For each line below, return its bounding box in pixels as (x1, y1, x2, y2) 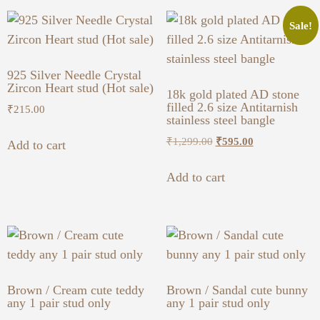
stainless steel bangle (166, 113, 275, 128)
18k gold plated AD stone (166, 87, 299, 102)
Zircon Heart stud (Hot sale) (7, 81, 154, 96)
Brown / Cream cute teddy (7, 283, 144, 298)
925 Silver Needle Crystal (7, 68, 141, 83)
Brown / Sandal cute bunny (166, 283, 308, 298)
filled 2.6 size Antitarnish (166, 100, 298, 115)
